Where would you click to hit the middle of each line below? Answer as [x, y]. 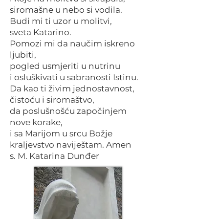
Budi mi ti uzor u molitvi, [61, 21]
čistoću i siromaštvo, [52, 100]
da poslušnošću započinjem [68, 111]
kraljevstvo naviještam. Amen [71, 145]
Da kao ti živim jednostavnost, [72, 88]
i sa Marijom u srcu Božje [61, 133]
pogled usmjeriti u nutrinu [65, 66]
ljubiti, [23, 55]
